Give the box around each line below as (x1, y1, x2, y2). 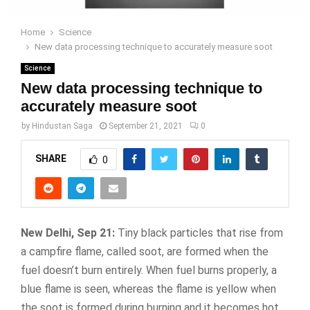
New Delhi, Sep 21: (21, 226, 115, 239)
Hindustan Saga (32, 121, 93, 131)
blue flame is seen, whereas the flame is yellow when (21, 282, 276, 295)
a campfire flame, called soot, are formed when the (21, 244, 268, 258)
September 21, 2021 (109, 121, 183, 131)
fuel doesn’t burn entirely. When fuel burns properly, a (21, 263, 277, 277)
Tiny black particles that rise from (115, 226, 283, 239)
